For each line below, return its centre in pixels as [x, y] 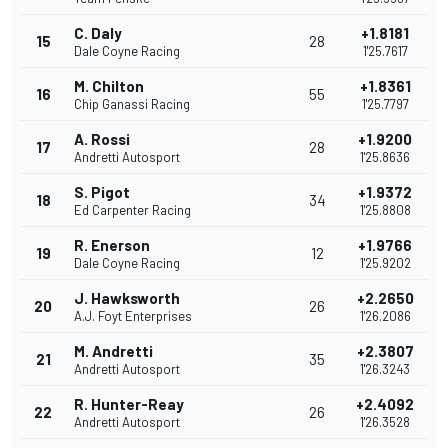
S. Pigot [102, 192]
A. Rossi [102, 139]
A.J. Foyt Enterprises [133, 316]
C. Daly [98, 33]
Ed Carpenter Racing [132, 210]
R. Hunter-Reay [129, 404]
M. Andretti [113, 351]
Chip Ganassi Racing [132, 104]
